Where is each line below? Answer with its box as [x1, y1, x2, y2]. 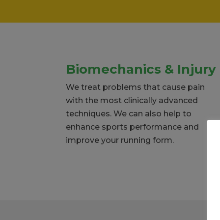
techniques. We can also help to [66, 109, 192, 118]
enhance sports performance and [66, 122, 199, 132]
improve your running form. [66, 135, 174, 145]
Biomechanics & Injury [66, 61, 217, 77]
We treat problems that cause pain [66, 82, 205, 92]
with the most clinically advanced [66, 95, 198, 105]
